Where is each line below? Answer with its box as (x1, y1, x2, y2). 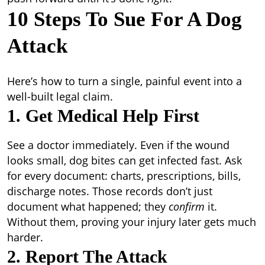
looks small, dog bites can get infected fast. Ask (7, 153, 242, 167)
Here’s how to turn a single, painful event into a (7, 74, 242, 88)
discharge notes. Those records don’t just (7, 184, 212, 198)
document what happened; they (7, 199, 169, 214)
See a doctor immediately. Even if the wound (7, 138, 230, 152)
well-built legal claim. (7, 89, 113, 104)
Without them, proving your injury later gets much (7, 215, 256, 229)
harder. (7, 230, 43, 244)
